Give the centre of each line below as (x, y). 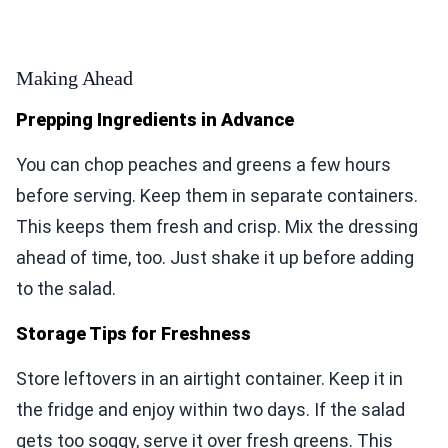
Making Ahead (74, 78)
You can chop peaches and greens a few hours (203, 165)
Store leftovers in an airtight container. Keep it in (209, 379)
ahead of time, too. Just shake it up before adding (215, 258)
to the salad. (66, 289)
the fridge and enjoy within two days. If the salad (210, 410)
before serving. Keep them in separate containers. (217, 196)
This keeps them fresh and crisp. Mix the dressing (217, 227)
